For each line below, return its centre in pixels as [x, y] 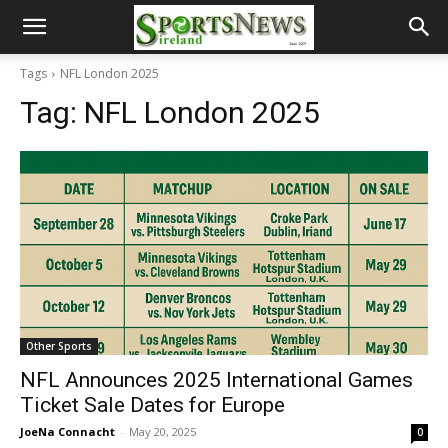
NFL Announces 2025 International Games [216, 380]
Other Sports [59, 346]
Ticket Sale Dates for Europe [152, 405]
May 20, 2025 [162, 431]
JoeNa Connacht [67, 431]
